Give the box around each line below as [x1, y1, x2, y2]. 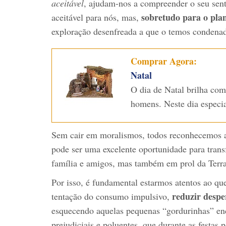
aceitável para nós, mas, [51, 11, 141, 23]
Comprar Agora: [130, 54, 197, 68]
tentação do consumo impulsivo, [51, 190, 172, 202]
